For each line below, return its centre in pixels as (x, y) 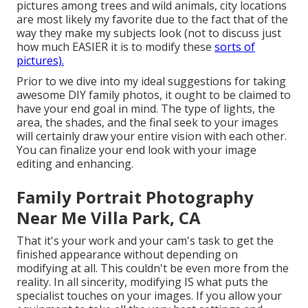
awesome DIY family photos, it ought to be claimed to (154, 95)
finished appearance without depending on (127, 254)
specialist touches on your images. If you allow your (149, 295)
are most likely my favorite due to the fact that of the (152, 19)
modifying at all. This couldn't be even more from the (153, 268)
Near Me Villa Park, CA (109, 217)
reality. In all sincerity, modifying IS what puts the (142, 282)
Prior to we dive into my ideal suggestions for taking (151, 81)
